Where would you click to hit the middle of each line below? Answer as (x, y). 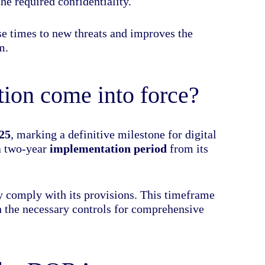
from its (188, 148)
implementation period (109, 148)
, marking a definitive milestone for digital (114, 134)
